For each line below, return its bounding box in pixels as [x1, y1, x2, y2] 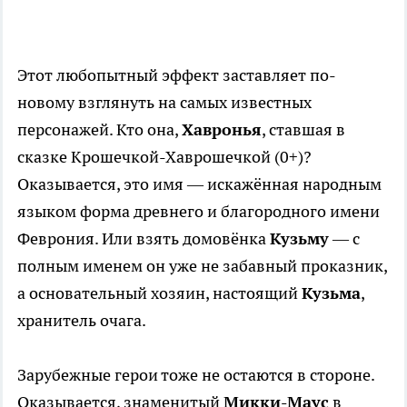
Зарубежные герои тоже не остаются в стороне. [17, 364, 374, 386]
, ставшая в [262, 119, 345, 141]
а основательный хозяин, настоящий [17, 283, 302, 304]
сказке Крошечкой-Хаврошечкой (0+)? [17, 146, 312, 168]
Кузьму [270, 228, 329, 250]
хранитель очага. [17, 310, 146, 332]
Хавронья [182, 119, 262, 141]
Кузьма [302, 283, 361, 304]
